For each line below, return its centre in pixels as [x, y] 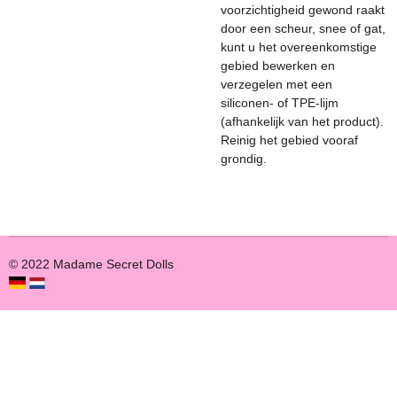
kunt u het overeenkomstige [299, 47]
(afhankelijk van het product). [302, 121]
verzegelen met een [276, 84]
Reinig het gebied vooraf [289, 140]
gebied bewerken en [278, 66]
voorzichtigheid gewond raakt [303, 10]
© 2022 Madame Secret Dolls [91, 264]
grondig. [244, 159]
